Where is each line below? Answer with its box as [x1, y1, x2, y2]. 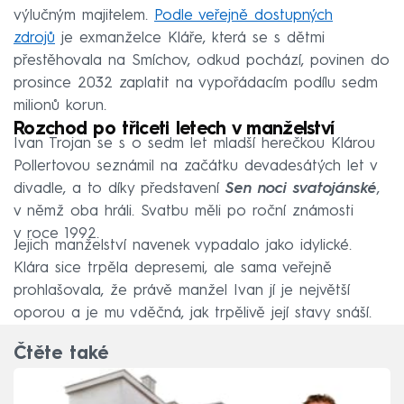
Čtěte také [14, 345, 108, 364]
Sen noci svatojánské [225, 181, 377, 197]
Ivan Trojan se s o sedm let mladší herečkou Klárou [14, 136, 375, 152]
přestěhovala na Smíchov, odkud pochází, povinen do [14, 53, 390, 69]
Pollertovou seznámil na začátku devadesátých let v [14, 159, 377, 175]
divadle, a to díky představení [14, 181, 225, 197]
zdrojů [14, 31, 55, 47]
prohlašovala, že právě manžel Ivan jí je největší [14, 283, 350, 299]
